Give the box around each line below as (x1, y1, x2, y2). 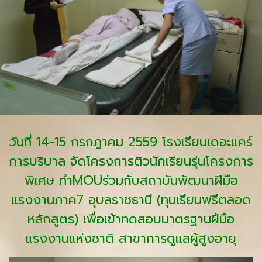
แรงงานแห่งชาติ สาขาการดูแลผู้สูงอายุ (26, 229, 236, 248)
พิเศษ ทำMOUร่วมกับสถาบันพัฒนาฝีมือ (24, 171, 238, 190)
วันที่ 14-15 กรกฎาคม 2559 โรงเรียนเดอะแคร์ (9, 132, 253, 151)
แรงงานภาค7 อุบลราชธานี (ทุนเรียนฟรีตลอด (11, 190, 251, 209)
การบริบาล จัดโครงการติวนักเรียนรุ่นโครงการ (9, 151, 253, 171)
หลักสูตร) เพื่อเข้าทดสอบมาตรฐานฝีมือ (27, 209, 235, 229)
